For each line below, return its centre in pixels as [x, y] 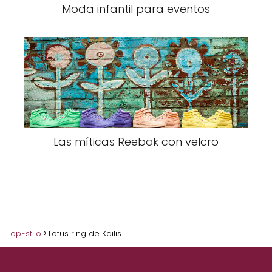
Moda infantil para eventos [136, 9]
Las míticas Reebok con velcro [136, 141]
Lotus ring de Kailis [85, 233]
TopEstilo [24, 233]
